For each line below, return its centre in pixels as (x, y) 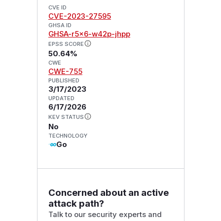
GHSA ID (60, 25)
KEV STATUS (66, 117)
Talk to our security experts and (105, 214)
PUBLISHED (64, 81)
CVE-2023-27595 (79, 17)
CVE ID (57, 8)
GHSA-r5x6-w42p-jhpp (89, 34)
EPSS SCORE (66, 44)
